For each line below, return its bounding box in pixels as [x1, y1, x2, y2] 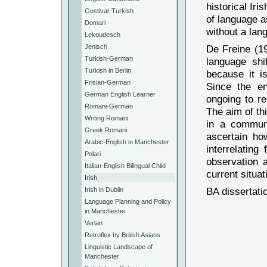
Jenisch [85, 43, 107, 50]
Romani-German [85, 103, 133, 110]
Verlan [85, 219, 103, 226]
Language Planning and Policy [85, 198, 171, 205]
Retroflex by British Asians [85, 231, 160, 238]
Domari [85, 19, 105, 26]
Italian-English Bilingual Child [85, 162, 166, 169]
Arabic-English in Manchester [85, 138, 169, 145]
